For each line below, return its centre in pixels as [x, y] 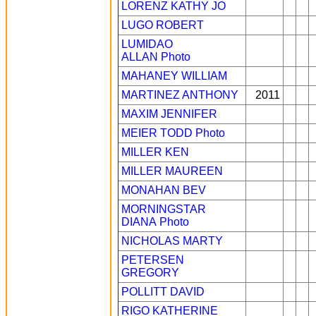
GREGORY [150, 273]
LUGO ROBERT [163, 25]
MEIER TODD [157, 133]
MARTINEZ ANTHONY [180, 95]
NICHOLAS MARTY [172, 241]
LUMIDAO [147, 44]
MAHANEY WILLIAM [174, 76]
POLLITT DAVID [163, 292]
